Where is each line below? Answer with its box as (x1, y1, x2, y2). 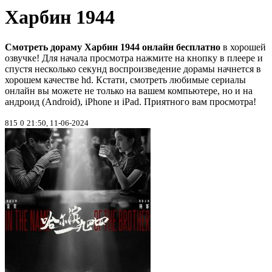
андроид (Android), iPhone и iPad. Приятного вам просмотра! (5, 96, 256, 107)
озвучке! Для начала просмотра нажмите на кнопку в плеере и (5, 52, 263, 63)
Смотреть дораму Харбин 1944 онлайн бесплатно (5, 41, 220, 52)
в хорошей (220, 41, 266, 52)
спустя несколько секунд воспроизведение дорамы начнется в (5, 63, 261, 74)
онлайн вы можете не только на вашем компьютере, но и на (5, 85, 253, 96)
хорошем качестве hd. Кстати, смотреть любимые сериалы (5, 74, 246, 85)
